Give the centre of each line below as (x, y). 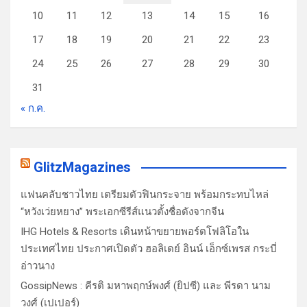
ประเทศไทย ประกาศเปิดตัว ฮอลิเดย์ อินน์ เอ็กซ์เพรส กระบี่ (149, 248)
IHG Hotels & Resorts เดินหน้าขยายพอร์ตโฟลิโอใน (135, 231)
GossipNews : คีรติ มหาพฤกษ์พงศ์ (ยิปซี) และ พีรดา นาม (146, 285)
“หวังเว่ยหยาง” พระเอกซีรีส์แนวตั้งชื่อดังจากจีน (122, 211)
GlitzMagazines (82, 167)
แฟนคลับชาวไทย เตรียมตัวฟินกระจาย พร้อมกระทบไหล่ (145, 194)
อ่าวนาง (38, 266)
